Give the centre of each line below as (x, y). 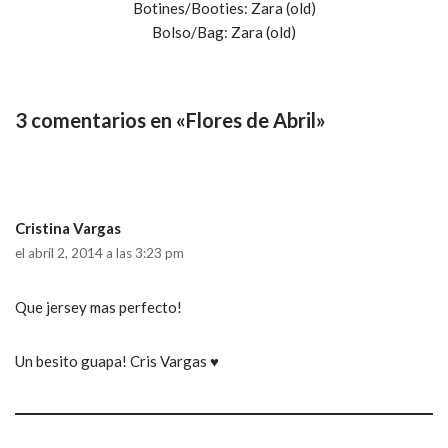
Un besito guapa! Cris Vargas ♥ (117, 361)
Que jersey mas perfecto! (98, 307)
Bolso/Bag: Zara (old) (224, 32)
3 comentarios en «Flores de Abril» (170, 120)
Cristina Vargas (68, 228)
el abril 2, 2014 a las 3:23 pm (99, 253)
